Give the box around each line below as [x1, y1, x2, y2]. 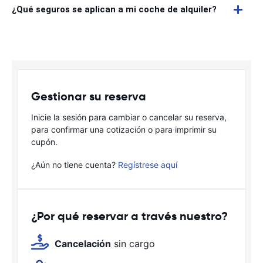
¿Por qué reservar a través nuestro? [31, 208, 228, 224]
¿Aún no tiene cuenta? [31, 160, 118, 170]
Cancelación [55, 238, 111, 249]
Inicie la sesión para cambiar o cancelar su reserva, [31, 112, 227, 122]
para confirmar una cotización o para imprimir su [31, 124, 217, 134]
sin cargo [111, 238, 155, 249]
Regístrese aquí [118, 160, 177, 170]
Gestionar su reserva [31, 89, 146, 104]
